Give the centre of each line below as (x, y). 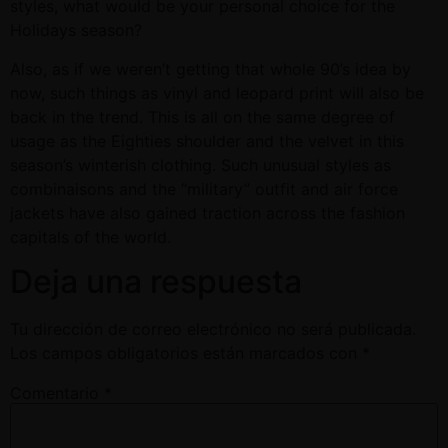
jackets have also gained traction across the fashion (207, 212)
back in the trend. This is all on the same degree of (202, 116)
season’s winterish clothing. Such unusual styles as (200, 164)
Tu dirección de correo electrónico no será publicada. (213, 328)
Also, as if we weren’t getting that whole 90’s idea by (210, 68)
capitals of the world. (90, 236)
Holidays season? (76, 30)
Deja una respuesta (156, 281)
